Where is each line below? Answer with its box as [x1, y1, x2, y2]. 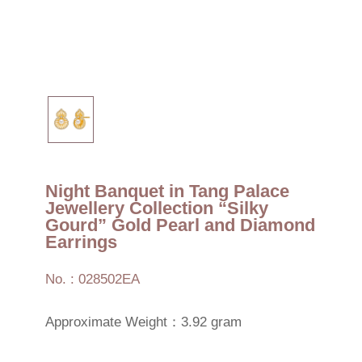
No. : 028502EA [44, 271, 140, 287]
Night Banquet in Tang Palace [44, 180, 289, 201]
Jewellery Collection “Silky [44, 197, 268, 218]
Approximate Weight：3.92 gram [44, 314, 242, 330]
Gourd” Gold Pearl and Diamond [44, 214, 315, 235]
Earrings [44, 231, 117, 252]
